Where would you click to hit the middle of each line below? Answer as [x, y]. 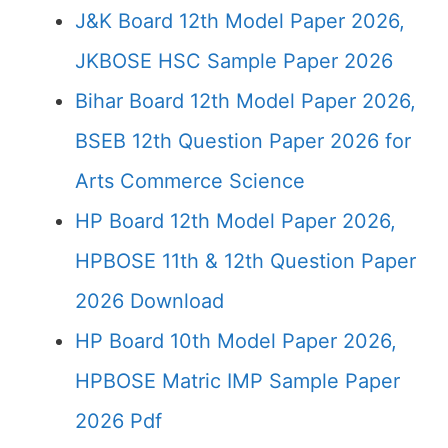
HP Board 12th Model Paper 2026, [235, 221]
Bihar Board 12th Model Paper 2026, [245, 101]
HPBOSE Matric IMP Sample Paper [237, 381]
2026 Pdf [118, 421]
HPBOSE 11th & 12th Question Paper [245, 261]
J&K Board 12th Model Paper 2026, [240, 21]
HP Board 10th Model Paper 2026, [236, 341]
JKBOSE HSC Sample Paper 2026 [234, 61]
